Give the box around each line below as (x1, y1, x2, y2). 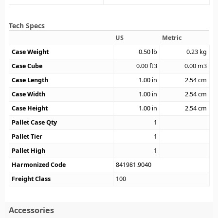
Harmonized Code (12, 160, 66, 169)
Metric (162, 33, 182, 42)
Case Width (12, 90, 46, 98)
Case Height (12, 104, 48, 112)
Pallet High (12, 146, 46, 155)
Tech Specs (9, 20, 45, 30)
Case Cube (12, 61, 43, 70)
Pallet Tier (12, 132, 43, 141)
